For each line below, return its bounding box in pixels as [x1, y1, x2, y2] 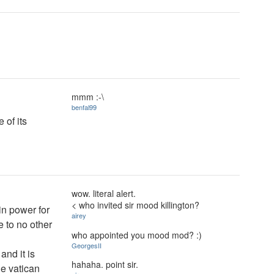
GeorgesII [72, 240, 102, 250]
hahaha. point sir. [72, 258, 138, 271]
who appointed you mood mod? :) [72, 228, 202, 241]
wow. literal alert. [72, 187, 136, 199]
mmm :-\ [72, 91, 104, 103]
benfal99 [72, 102, 97, 112]
